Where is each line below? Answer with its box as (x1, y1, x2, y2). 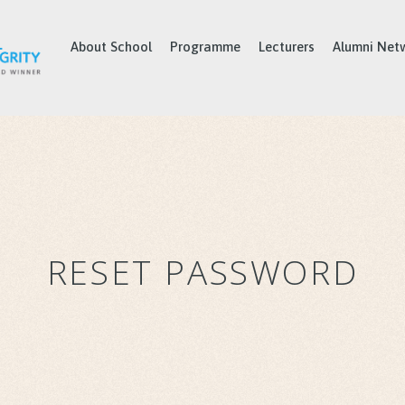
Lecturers (259, 39, 315, 54)
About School (71, 39, 152, 54)
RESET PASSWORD (46, 249, 359, 296)
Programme (170, 39, 240, 54)
